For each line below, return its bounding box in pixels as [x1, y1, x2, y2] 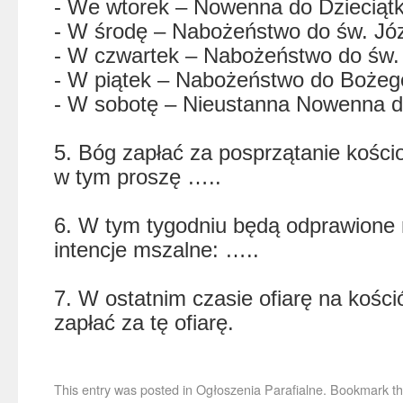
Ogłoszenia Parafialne [196, 380, 323, 399]
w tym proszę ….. [54, 165, 221, 189]
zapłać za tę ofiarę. [54, 310, 234, 335]
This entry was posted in [54, 380, 196, 399]
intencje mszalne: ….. [54, 237, 259, 262]
